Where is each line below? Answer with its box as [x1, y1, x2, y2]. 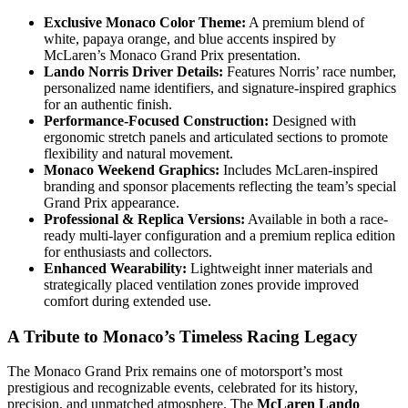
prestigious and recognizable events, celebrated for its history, [7, 380, 358, 396]
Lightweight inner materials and [187, 260, 372, 276]
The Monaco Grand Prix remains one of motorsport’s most [7, 363, 342, 380]
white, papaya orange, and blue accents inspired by [44, 31, 336, 46]
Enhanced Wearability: [44, 260, 187, 276]
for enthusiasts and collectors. [44, 244, 212, 260]
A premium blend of [246, 15, 364, 30]
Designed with [269, 113, 356, 128]
